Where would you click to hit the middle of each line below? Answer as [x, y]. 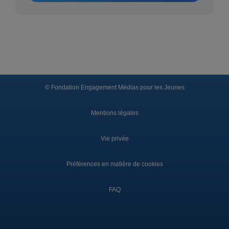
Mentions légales [114, 113]
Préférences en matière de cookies [114, 164]
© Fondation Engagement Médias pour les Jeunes [114, 87]
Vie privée [114, 138]
